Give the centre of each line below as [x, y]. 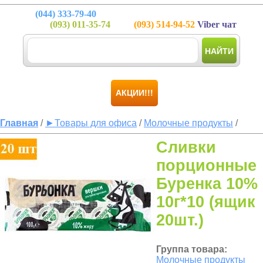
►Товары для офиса [91, 123]
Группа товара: [192, 249]
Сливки [186, 147]
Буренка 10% [207, 184]
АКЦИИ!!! [134, 93]
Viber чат [216, 24]
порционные [206, 166]
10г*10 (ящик [206, 202]
